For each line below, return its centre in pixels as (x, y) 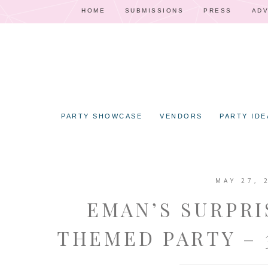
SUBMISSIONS (154, 10)
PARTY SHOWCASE (102, 116)
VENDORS (181, 116)
